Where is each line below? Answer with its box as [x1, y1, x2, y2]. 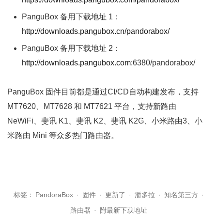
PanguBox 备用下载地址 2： [22, 44, 121, 52]
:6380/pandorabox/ [131, 59, 195, 67]
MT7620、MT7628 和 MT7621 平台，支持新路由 [7, 102, 176, 110]
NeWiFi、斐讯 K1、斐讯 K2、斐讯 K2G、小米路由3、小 [7, 117, 202, 125]
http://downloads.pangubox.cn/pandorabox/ [22, 27, 170, 35]
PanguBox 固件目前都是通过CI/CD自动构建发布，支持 [7, 88, 199, 96]
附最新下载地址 [99, 206, 147, 214]
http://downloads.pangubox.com [22, 59, 131, 67]
